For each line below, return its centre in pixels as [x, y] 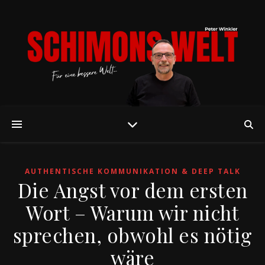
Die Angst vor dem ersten [132, 190]
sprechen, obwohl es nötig [132, 235]
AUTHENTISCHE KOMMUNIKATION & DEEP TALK [132, 171]
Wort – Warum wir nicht [132, 212]
